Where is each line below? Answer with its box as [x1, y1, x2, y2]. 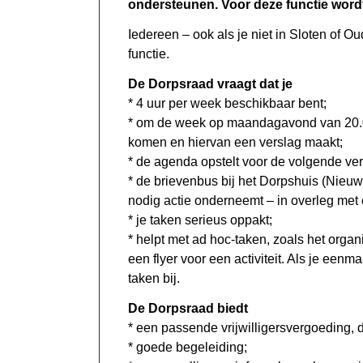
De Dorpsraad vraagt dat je [128, 77, 293, 92]
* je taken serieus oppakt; [128, 213, 272, 228]
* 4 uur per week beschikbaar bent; [128, 96, 327, 111]
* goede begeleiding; [128, 340, 247, 355]
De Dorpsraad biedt [128, 301, 248, 316]
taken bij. [128, 271, 180, 286]
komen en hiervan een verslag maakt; [128, 135, 343, 150]
